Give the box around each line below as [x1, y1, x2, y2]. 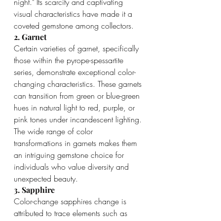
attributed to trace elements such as [14, 207, 130, 219]
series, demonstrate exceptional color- [14, 66, 136, 77]
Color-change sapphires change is [14, 195, 129, 207]
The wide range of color [14, 125, 95, 137]
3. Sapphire [14, 184, 55, 195]
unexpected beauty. [14, 173, 78, 184]
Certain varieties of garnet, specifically [14, 42, 141, 54]
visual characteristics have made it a [14, 8, 135, 19]
